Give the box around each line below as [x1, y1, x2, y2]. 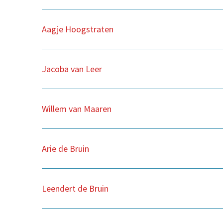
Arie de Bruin [42, 142, 89, 154]
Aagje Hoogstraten [42, 23, 113, 35]
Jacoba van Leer [42, 63, 102, 75]
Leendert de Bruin [42, 182, 109, 194]
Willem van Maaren [42, 103, 111, 114]
